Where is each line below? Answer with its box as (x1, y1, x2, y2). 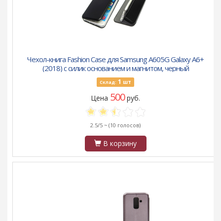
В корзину (101, 139, 137, 148)
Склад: (100, 79, 116, 86)
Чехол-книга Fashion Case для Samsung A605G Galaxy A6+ (27, 54, 204, 65)
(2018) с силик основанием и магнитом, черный (42, 63, 189, 74)
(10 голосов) (109, 121, 141, 129)
